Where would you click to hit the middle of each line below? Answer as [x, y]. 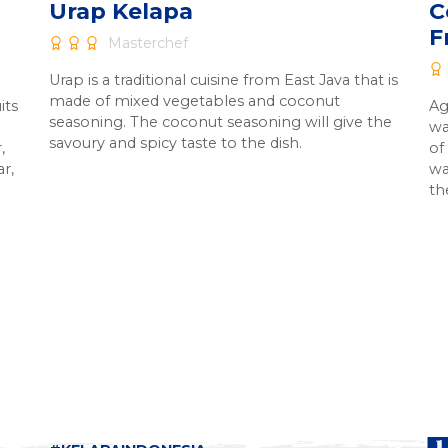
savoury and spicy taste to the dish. [175, 143]
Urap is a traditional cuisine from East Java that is [223, 80]
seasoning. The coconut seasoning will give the [220, 122]
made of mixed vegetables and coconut [194, 101]
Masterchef [146, 43]
